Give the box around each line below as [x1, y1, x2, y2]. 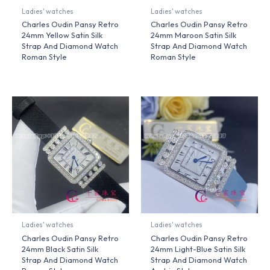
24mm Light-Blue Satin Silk [151, 244, 246, 254]
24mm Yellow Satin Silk [22, 30, 103, 40]
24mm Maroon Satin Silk [151, 30, 237, 40]
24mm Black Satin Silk [22, 244, 99, 254]
